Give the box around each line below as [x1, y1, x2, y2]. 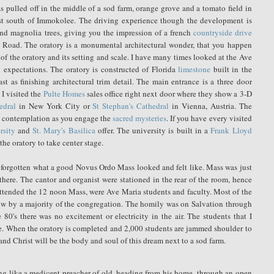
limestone [178, 63, 211, 75]
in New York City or [16, 100, 93, 111]
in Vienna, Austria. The [169, 100, 252, 111]
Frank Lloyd [210, 124, 252, 136]
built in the [210, 63, 252, 75]
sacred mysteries [113, 112, 167, 124]
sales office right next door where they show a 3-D [84, 87, 252, 99]
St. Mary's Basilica [32, 124, 95, 136]
